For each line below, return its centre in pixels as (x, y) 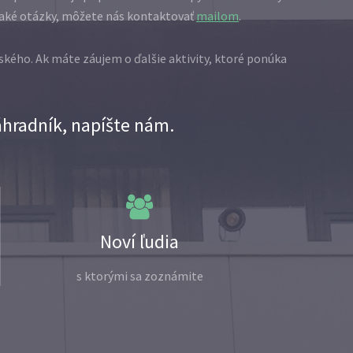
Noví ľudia (139, 242)
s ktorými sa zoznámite (139, 276)
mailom (217, 16)
